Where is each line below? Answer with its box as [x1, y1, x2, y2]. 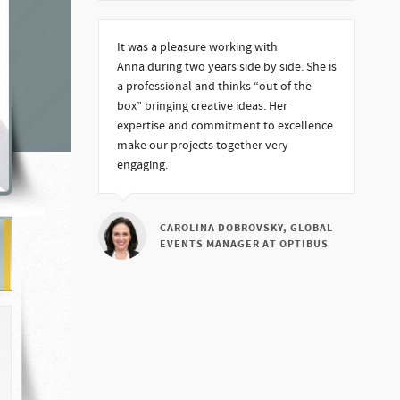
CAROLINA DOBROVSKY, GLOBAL [159, 221, 333, 236]
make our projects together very [116, 137, 288, 154]
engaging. [116, 157, 168, 173]
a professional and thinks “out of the [116, 79, 312, 95]
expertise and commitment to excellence [116, 118, 333, 134]
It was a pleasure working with [116, 39, 278, 55]
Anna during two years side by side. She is [116, 59, 337, 75]
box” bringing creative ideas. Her [116, 98, 287, 114]
